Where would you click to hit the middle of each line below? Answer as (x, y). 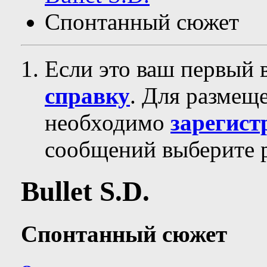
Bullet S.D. (85, 192)
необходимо (108, 122)
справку (87, 96)
